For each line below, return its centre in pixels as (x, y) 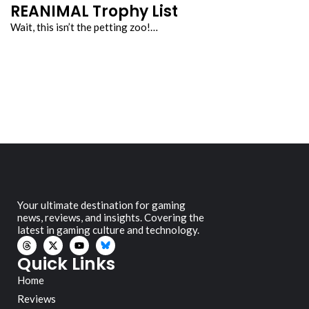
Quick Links (66, 263)
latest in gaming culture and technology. (108, 229)
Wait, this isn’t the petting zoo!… (84, 27)
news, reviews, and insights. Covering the (111, 217)
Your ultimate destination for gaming (101, 205)
